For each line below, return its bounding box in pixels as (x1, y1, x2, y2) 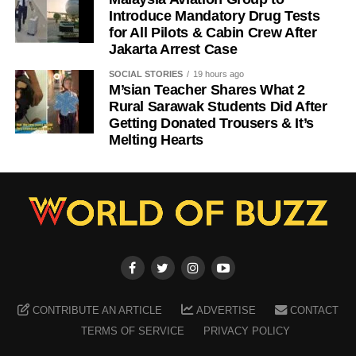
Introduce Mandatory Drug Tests (108, 7, 320, 24)
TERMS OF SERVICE (81, 325, 185, 338)
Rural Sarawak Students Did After (108, 98, 327, 114)
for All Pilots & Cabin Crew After (108, 24, 317, 41)
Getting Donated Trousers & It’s (108, 114, 314, 131)
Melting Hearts (108, 131, 203, 148)
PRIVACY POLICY (203, 325, 291, 338)
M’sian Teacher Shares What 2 (108, 81, 306, 98)
